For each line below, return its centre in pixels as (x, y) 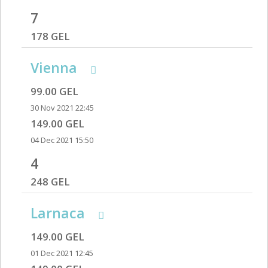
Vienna (56, 68)
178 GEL (50, 36)
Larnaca (60, 213)
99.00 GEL (54, 92)
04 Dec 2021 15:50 (62, 140)
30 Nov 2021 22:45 (62, 108)
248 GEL (50, 182)
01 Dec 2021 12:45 (62, 253)
